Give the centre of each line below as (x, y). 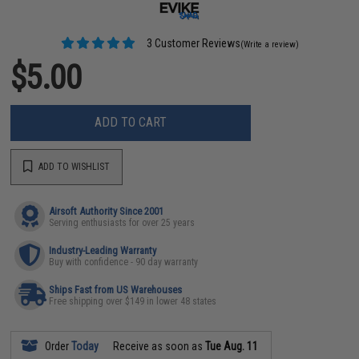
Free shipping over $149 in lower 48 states (133, 301)
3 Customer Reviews (192, 43)
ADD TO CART (131, 122)
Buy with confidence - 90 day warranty (124, 262)
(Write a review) (269, 44)
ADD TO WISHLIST (73, 167)
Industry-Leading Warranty (103, 250)
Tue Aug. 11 (232, 346)
